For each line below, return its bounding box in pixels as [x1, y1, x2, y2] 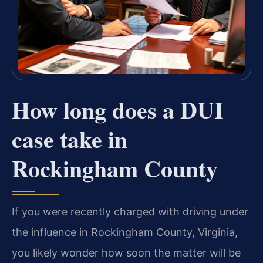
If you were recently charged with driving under [12, 205, 248, 218]
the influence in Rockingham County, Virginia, [12, 225, 238, 238]
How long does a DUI [12, 92, 224, 127]
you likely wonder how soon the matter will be [12, 246, 241, 259]
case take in [12, 121, 127, 156]
